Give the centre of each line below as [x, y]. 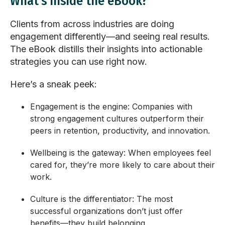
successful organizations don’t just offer [106, 211]
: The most [152, 199]
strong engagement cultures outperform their [117, 119]
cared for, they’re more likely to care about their [123, 165]
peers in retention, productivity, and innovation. [120, 131]
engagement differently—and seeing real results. [110, 37]
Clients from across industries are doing [92, 24]
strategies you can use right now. [79, 62]
